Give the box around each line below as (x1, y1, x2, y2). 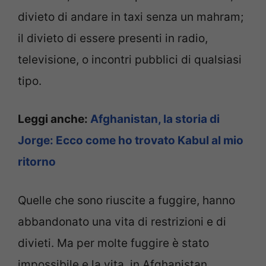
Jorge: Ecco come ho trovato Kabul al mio (18, 134, 243, 148)
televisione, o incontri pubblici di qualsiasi (18, 52, 242, 66)
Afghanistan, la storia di (90, 112, 220, 126)
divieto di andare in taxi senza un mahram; (18, 9, 243, 24)
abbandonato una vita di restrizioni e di (18, 214, 226, 229)
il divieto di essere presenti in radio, (18, 31, 208, 45)
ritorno (18, 155, 56, 169)
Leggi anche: (18, 112, 90, 126)
